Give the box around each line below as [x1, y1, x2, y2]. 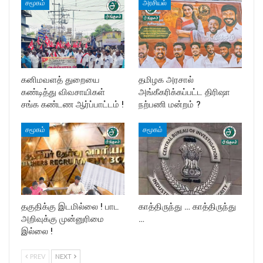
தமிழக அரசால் [139, 75, 194, 86]
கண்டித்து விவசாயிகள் [21, 87, 105, 98]
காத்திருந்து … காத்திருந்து [139, 201, 236, 213]
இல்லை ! [21, 226, 53, 237]
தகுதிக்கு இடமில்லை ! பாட [21, 201, 119, 213]
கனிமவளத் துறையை [21, 75, 100, 86]
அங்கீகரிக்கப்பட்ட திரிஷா [139, 87, 230, 98]
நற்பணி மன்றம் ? [139, 99, 201, 110]
